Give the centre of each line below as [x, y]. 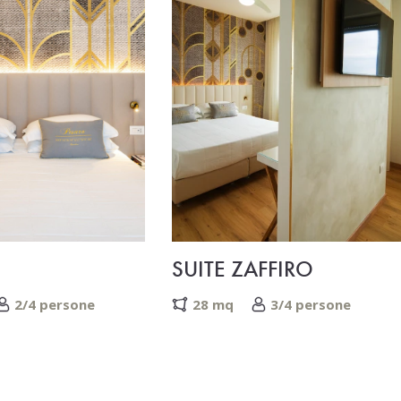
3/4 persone [311, 304]
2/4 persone [55, 304]
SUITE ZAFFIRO [243, 269]
